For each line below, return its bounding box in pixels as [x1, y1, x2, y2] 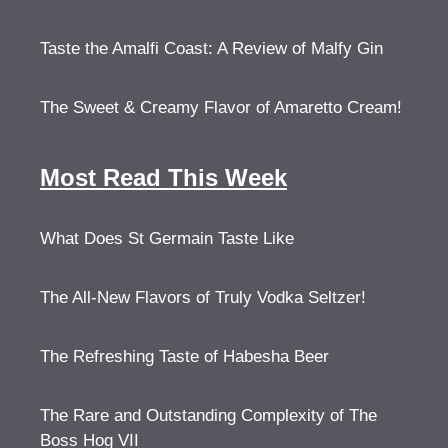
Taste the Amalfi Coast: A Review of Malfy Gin [40, 38, 383, 58]
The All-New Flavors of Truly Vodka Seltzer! [40, 287, 366, 307]
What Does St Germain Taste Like [40, 228, 294, 248]
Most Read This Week [40, 163, 287, 191]
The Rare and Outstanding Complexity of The [40, 405, 377, 425]
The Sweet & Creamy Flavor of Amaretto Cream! [40, 97, 402, 117]
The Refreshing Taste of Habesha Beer [40, 346, 329, 366]
